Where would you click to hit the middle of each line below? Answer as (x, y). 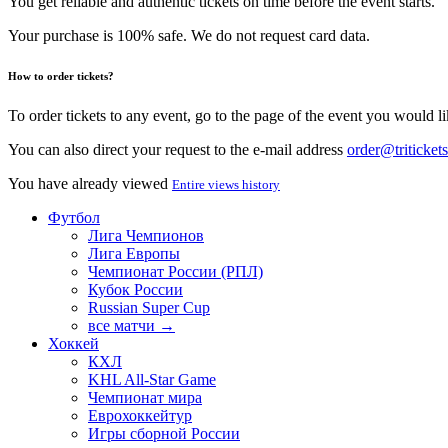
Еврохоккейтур (140, 415)
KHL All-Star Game (152, 379)
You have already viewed (90, 183)
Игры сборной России (164, 433)
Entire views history (226, 184)
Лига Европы (134, 253)
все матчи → (131, 325)
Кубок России (135, 289)
